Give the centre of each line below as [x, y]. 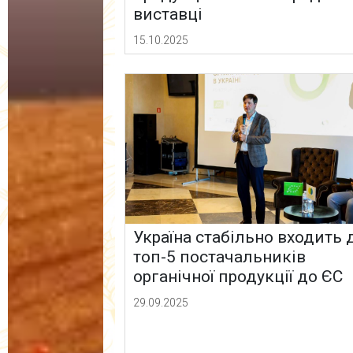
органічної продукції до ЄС [238, 277]
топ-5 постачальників [220, 257]
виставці [168, 15]
